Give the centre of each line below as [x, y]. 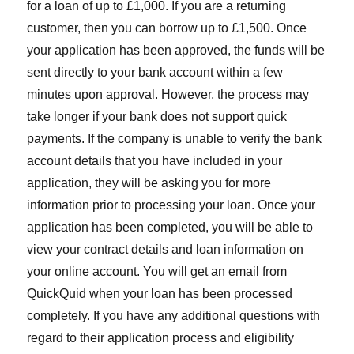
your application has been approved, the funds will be [176, 51]
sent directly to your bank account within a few [155, 73]
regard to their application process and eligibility [161, 338]
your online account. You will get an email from [157, 272]
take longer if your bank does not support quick [157, 117]
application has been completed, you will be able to [170, 228]
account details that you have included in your [155, 161]
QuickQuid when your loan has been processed [160, 294]
